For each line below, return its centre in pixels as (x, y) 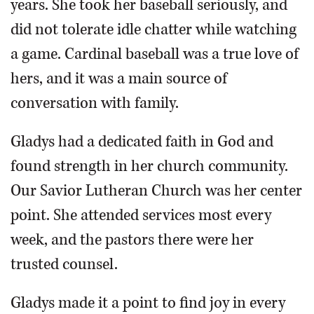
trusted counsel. (64, 265)
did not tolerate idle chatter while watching (153, 30)
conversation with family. (95, 103)
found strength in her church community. (149, 166)
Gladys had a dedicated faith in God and (142, 142)
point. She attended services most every (141, 216)
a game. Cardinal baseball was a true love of (155, 54)
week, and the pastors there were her (132, 240)
